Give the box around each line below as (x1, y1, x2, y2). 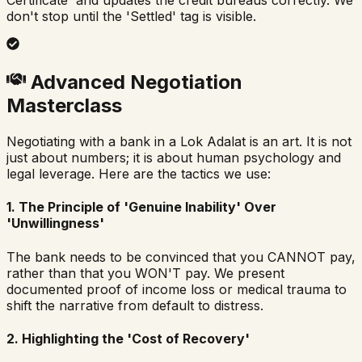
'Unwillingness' (6, 215, 104, 232)
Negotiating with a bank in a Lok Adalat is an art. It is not (6, 133, 351, 150)
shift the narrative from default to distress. (6, 297, 263, 314)
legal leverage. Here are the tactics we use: (6, 166, 271, 183)
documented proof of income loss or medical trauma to (6, 280, 347, 297)
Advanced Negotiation (26, 70, 242, 95)
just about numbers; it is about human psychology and (6, 149, 341, 166)
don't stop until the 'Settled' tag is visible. (6, 8, 256, 25)
